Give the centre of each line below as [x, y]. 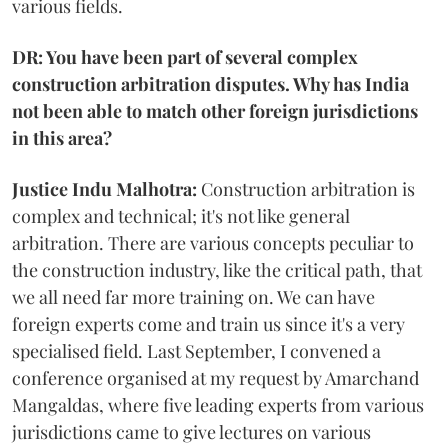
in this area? [62, 137]
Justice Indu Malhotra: [104, 188]
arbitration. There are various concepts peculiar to [213, 242]
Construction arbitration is [306, 188]
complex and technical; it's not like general [181, 215]
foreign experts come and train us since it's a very [208, 323]
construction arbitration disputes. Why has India [210, 83]
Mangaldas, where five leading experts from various [218, 404]
